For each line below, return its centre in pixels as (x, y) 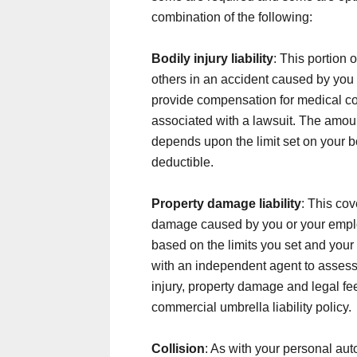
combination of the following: (232, 17)
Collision (178, 349)
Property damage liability (226, 204)
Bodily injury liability (212, 59)
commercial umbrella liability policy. (251, 307)
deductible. (182, 162)
